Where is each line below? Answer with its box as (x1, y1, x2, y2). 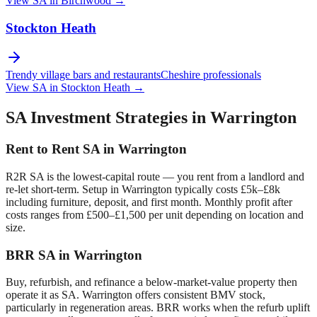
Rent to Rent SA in (6, 142, 118, 157)
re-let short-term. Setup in (6, 183, 122, 195)
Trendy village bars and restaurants (6, 69, 161, 81)
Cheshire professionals (161, 69, 261, 81)
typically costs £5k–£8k (172, 183, 280, 195)
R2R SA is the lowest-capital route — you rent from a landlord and (6, 170, 304, 183)
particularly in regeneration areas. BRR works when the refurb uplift (6, 301, 310, 314)
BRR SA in (6, 247, 74, 263)
